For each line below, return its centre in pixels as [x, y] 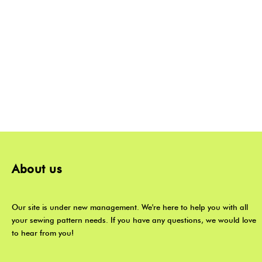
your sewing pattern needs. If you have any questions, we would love [134, 220]
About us [37, 169]
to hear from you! [43, 233]
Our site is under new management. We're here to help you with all [130, 207]
